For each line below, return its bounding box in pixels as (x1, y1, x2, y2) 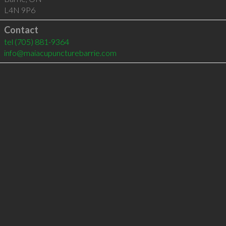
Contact (4, 24, 38, 35)
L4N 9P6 (4, 5, 35, 15)
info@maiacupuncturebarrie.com (4, 48, 117, 58)
